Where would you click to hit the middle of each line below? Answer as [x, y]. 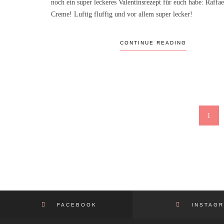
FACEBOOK [74, 204]
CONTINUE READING [153, 42]
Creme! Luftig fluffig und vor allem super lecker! [122, 14]
